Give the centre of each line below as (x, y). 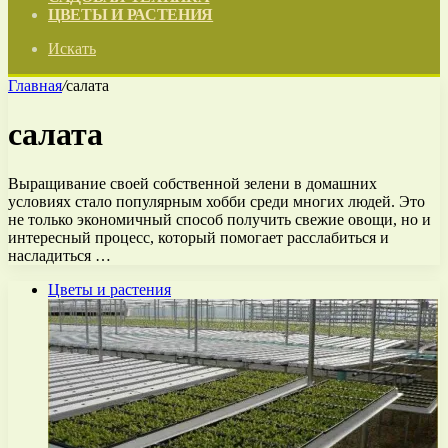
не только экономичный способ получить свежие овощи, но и (219, 219)
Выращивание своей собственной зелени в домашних (192, 183)
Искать (72, 48)
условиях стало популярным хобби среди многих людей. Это (216, 201)
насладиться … (59, 255)
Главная (35, 85)
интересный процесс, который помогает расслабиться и (198, 237)
